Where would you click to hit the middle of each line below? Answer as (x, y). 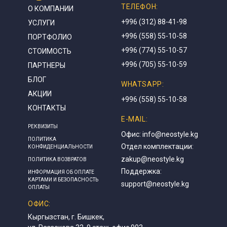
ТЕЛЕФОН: (140, 7)
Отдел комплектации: (157, 146)
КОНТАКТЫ (47, 108)
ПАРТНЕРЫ (47, 65)
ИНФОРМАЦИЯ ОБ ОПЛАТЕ (61, 172)
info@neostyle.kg (170, 134)
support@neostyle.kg (155, 184)
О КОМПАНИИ (51, 9)
